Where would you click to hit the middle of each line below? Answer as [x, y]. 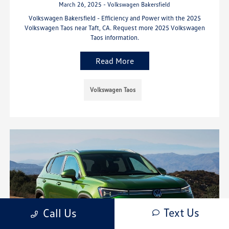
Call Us [60, 213]
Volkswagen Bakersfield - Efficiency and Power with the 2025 [114, 18]
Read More [114, 61]
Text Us [181, 212]
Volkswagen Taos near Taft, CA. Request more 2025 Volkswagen [114, 27]
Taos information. [114, 37]
